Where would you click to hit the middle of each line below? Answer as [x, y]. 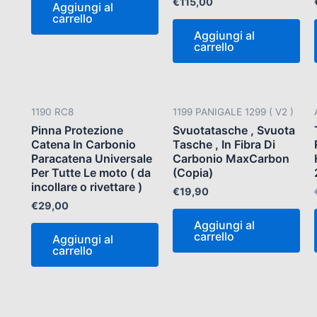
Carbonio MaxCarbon [231, 158]
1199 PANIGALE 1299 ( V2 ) [233, 112]
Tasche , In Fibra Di [224, 144]
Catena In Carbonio [83, 144]
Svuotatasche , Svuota [234, 130]
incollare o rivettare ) [87, 186]
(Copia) [192, 172]
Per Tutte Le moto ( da [91, 172]
